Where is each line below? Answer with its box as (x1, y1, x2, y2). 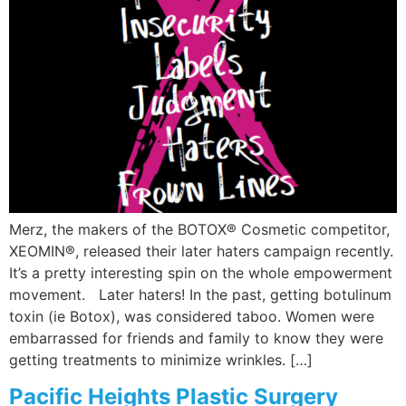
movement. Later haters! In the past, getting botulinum (9, 285, 391, 304)
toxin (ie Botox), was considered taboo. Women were (9, 307, 374, 326)
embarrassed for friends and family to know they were (9, 329, 383, 348)
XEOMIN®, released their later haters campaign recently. (9, 242, 393, 261)
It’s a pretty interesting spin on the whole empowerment (9, 264, 392, 283)
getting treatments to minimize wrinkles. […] (9, 351, 313, 370)
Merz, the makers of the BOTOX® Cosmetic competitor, (9, 220, 390, 239)
